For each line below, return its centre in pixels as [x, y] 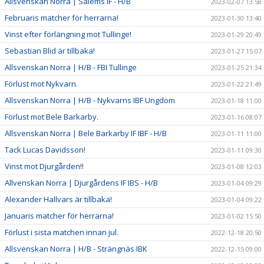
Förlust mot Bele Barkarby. [52, 116]
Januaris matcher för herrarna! [59, 215]
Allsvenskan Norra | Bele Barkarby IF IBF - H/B [86, 133]
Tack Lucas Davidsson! [45, 149]
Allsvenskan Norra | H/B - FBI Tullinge [71, 67]
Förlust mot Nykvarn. [41, 83]
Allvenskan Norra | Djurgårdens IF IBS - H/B [81, 182]
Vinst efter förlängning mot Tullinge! [68, 34]
